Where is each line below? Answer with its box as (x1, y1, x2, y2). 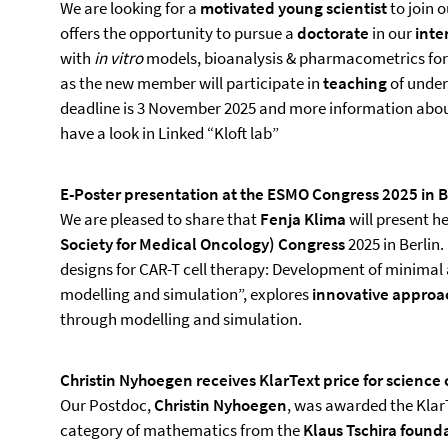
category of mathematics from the (60, 419, 303, 441)
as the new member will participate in (60, 72, 323, 94)
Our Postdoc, (60, 394, 154, 416)
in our (369, 22, 415, 44)
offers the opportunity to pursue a (60, 22, 297, 44)
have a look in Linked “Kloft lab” (60, 122, 279, 144)
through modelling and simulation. (60, 308, 302, 330)
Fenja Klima (260, 208, 346, 230)
